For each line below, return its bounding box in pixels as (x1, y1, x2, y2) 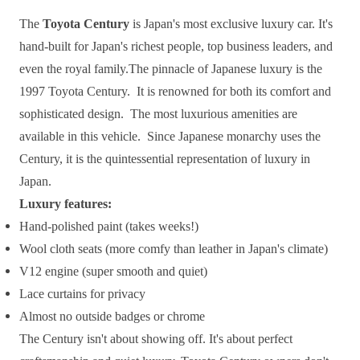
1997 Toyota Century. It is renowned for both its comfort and (19, 84, 331, 98)
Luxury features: (19, 196, 112, 211)
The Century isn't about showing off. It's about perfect (19, 331, 292, 346)
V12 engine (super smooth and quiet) (19, 264, 207, 278)
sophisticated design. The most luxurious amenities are (19, 106, 297, 121)
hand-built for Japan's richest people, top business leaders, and (19, 39, 333, 53)
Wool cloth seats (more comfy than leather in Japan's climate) (19, 241, 328, 256)
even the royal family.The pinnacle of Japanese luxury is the (19, 61, 322, 76)
